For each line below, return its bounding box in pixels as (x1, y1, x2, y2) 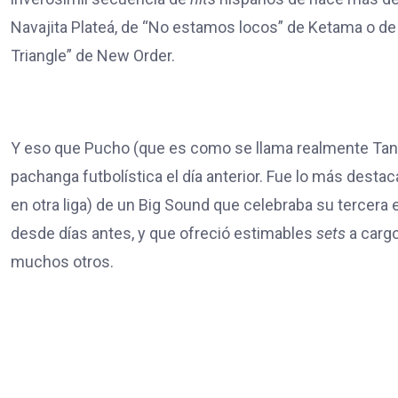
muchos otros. (11, 252, 114, 271)
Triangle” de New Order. (11, 46, 175, 65)
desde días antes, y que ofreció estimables (11, 224, 316, 243)
